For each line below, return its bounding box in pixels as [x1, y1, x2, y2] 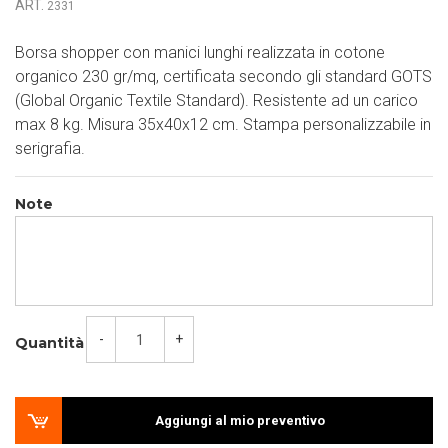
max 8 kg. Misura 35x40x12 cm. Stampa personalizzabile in [15, 115, 431, 134]
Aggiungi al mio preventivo [155, 413, 325, 428]
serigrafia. [15, 139, 85, 158]
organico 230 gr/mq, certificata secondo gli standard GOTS [15, 67, 432, 86]
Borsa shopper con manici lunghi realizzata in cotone [15, 43, 385, 62]
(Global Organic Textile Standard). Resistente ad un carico [15, 91, 418, 110]
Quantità [15, 334, 84, 353]
